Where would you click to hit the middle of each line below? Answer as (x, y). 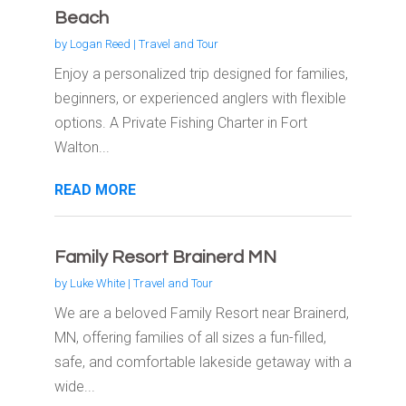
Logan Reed (100, 44)
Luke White (97, 284)
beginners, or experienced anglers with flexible (200, 99)
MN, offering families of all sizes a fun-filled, (190, 338)
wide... (74, 387)
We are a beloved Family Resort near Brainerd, (201, 314)
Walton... (82, 148)
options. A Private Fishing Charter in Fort (180, 123)
